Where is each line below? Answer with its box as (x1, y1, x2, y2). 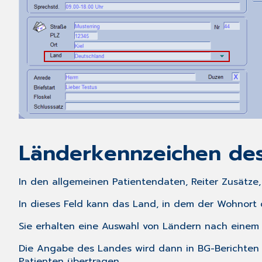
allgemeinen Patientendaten (52, 175, 185, 189)
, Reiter (185, 175, 222, 189)
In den (19, 175, 52, 189)
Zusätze (222, 175, 258, 189)
